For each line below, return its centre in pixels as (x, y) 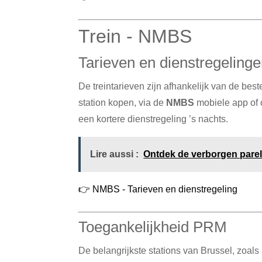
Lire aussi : (115, 154)
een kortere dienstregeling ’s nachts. (154, 119)
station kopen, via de (123, 102)
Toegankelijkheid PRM (153, 227)
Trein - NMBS (135, 36)
